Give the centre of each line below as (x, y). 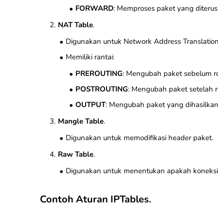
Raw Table (76, 154)
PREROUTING (99, 73)
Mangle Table (81, 121)
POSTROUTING (102, 89)
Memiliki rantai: (90, 57)
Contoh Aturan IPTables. (96, 199)
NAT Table (75, 25)
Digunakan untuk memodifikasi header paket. (139, 138)
